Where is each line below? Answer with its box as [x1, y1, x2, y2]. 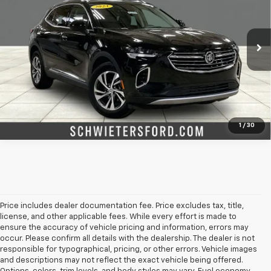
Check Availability [88, 43, 183, 54]
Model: [162, 14, 186, 22]
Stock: [103, 14, 128, 22]
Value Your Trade [92, 76, 179, 87]
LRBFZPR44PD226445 [26, 14, 104, 22]
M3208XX [127, 14, 162, 22]
